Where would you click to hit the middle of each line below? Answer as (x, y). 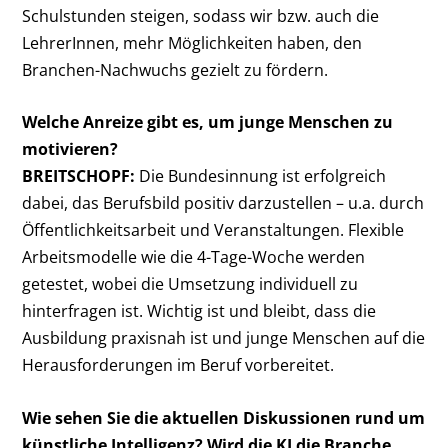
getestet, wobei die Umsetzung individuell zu (190, 284)
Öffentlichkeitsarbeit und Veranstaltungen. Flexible (213, 230)
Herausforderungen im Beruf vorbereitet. (178, 365)
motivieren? (70, 149)
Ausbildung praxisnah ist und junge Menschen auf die (224, 338)
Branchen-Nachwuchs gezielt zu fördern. (175, 69)
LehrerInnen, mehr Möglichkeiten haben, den (192, 42)
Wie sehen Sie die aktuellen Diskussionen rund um (224, 418)
